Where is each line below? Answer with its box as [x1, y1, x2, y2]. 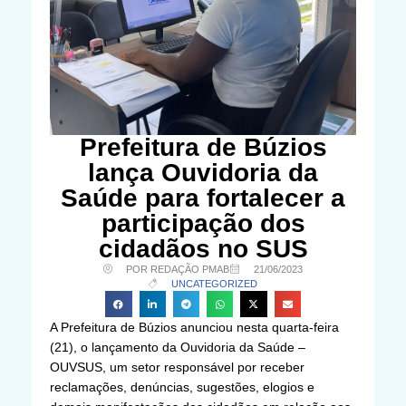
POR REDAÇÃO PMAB [126, 263, 229, 275]
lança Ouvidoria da [88, 158, 318, 187]
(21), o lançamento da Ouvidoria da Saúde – [50, 339, 305, 354]
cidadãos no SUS [98, 234, 308, 263]
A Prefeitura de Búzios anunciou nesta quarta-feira [50, 319, 339, 334]
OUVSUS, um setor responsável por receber [50, 359, 304, 374]
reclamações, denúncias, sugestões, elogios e [50, 379, 314, 394]
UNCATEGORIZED [171, 277, 258, 289]
